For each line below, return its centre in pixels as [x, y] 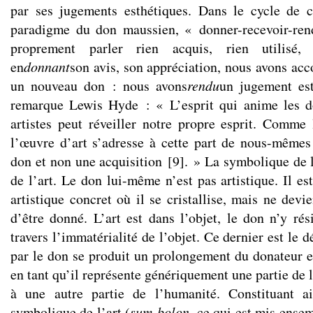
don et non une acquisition [87, 161]
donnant [47, 66]
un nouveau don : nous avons [99, 86]
